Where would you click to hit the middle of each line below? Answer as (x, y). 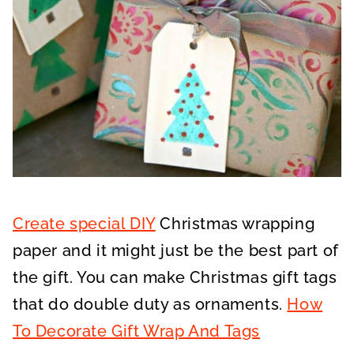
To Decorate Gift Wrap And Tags (137, 331)
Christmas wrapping (235, 223)
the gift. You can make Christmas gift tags (175, 277)
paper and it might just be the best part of (176, 250)
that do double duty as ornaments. (150, 304)
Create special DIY (84, 223)
